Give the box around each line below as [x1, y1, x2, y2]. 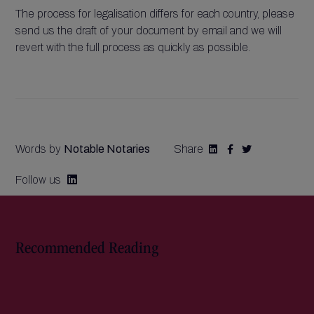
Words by [15, 143, 64, 155]
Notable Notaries [64, 143, 151, 155]
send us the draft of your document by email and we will [15, 25, 282, 36]
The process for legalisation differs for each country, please [15, 8, 295, 20]
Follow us [15, 174, 62, 186]
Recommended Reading [15, 241, 159, 258]
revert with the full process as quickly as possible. [15, 41, 251, 53]
